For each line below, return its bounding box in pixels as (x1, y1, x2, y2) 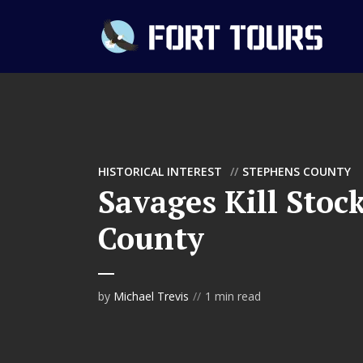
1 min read (205, 288, 261, 304)
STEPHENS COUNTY (242, 163, 351, 179)
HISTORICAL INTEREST (98, 163, 222, 179)
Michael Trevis (113, 288, 189, 304)
